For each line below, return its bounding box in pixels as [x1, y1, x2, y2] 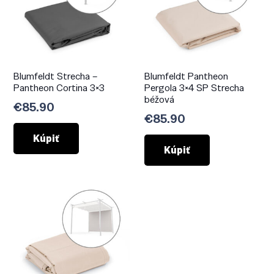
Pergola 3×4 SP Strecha [144, 81, 244, 94]
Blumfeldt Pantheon [144, 70, 228, 83]
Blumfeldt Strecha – [13, 70, 98, 83]
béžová [144, 93, 174, 106]
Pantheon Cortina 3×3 [13, 81, 105, 94]
